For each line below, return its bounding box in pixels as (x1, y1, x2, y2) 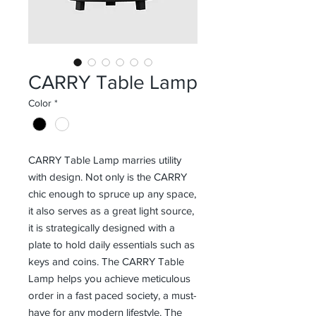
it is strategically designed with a (28, 221, 175, 234)
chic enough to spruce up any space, (28, 188, 196, 200)
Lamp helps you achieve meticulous (28, 272, 190, 285)
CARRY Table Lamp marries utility (28, 154, 181, 166)
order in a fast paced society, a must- (28, 289, 197, 302)
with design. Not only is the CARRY (28, 171, 187, 183)
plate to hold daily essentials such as (28, 238, 195, 251)
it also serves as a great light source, (28, 205, 194, 217)
